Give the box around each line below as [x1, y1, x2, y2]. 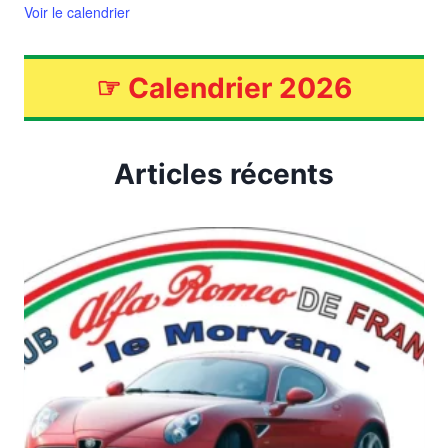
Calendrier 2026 [128, 71, 352, 106]
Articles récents [114, 157, 334, 192]
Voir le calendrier [24, 2, 130, 23]
